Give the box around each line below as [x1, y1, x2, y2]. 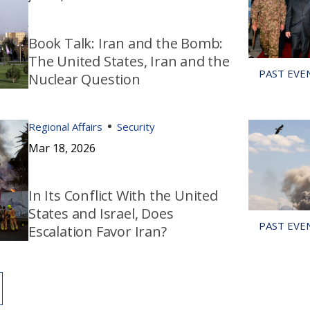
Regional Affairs [28, 119, 102, 134]
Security [116, 119, 155, 134]
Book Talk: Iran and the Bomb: [28, 33, 224, 53]
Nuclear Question [28, 69, 140, 89]
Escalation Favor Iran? [28, 221, 167, 241]
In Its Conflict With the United [28, 185, 218, 205]
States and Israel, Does [28, 203, 174, 223]
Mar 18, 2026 [28, 140, 95, 156]
